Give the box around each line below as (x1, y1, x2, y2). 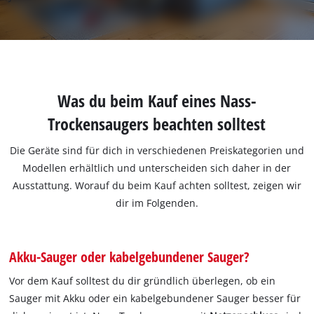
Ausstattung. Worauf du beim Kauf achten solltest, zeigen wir (12, 178, 301, 192)
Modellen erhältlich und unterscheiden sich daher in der (22, 161, 292, 175)
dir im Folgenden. (115, 196, 198, 210)
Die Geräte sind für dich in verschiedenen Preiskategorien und (9, 143, 304, 157)
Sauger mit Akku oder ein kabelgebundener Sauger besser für (9, 291, 301, 305)
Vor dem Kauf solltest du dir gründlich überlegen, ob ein (9, 273, 276, 287)
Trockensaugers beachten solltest (48, 112, 266, 136)
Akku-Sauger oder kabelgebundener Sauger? (9, 246, 250, 266)
